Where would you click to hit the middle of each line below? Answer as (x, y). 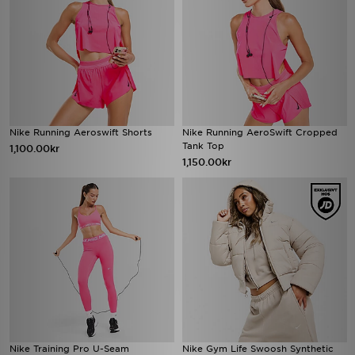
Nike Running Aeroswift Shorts (81, 132)
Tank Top (203, 146)
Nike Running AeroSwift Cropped (260, 132)
